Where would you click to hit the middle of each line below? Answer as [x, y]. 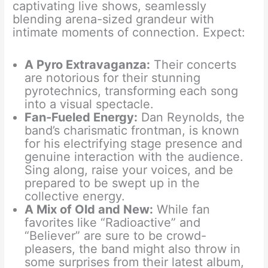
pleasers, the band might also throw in [133, 249]
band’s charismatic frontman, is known [132, 130]
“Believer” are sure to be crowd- [116, 235]
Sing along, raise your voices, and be [129, 170]
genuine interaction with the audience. [134, 156]
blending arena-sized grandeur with [114, 19]
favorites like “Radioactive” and [113, 222]
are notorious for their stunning [113, 77]
